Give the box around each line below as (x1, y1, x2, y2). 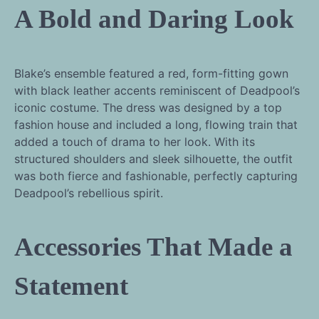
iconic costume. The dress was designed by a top (14, 100, 282, 115)
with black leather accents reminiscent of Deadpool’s (14, 83, 300, 98)
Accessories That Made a (14, 232, 293, 262)
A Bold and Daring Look (14, 4, 294, 33)
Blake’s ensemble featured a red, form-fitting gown (14, 66, 288, 80)
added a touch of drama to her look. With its (14, 134, 255, 149)
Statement (14, 271, 128, 301)
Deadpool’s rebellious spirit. (14, 185, 163, 200)
